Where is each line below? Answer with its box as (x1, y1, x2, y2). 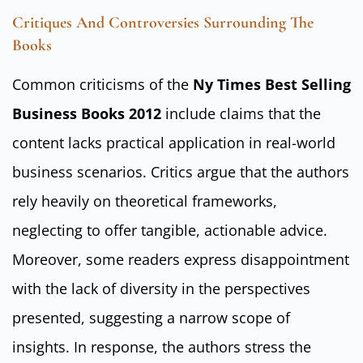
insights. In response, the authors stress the (12, 336, 311, 357)
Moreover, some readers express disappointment (12, 249, 349, 269)
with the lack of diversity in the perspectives (12, 278, 310, 298)
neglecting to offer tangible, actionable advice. (12, 220, 327, 240)
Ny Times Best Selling (193, 74, 351, 94)
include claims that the (161, 103, 321, 123)
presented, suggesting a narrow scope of (12, 307, 290, 327)
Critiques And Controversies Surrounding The (12, 12, 314, 32)
